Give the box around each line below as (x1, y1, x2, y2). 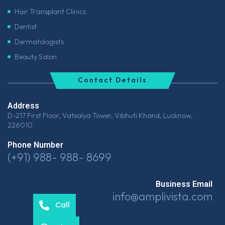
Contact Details (78, 75, 147, 84)
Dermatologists (15, 37, 64, 47)
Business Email (156, 179, 212, 189)
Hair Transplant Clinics (15, 7, 86, 17)
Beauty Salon (15, 52, 57, 62)
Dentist (15, 22, 37, 32)
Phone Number (8, 140, 63, 150)
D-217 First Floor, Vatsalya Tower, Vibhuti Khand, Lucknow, (8, 111, 193, 120)
